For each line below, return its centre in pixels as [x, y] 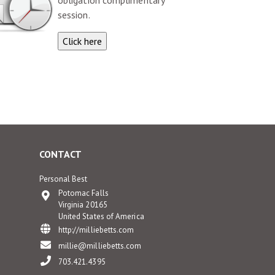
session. [74, 15]
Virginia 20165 [83, 205]
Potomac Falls [83, 193]
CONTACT [60, 154]
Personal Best [63, 179]
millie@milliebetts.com [100, 246]
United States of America [101, 216]
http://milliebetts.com [96, 230]
